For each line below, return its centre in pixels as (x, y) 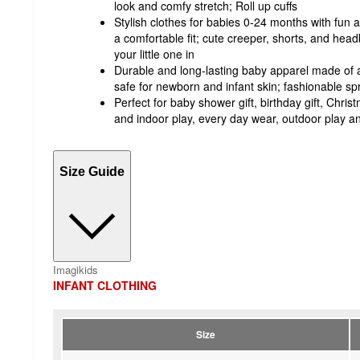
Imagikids (76, 269)
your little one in (154, 53)
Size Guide (92, 172)
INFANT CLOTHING (105, 285)
